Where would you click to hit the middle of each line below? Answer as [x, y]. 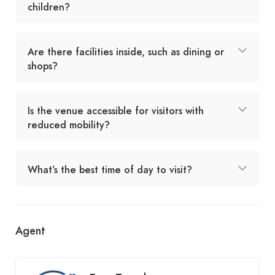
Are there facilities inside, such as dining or [126, 52]
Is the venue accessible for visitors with [116, 110]
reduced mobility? [69, 125]
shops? [43, 66]
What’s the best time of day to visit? [110, 169]
